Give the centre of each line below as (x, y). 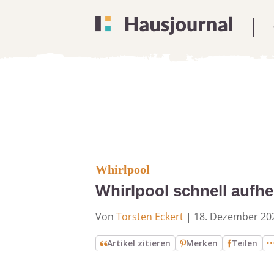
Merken (202, 243)
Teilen (245, 243)
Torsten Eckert (150, 217)
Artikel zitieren (139, 243)
